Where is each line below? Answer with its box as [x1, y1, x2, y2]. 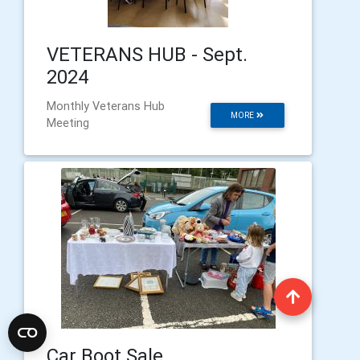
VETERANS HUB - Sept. [47, 42, 247, 66]
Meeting [47, 115, 89, 130]
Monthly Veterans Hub [47, 98, 165, 113]
